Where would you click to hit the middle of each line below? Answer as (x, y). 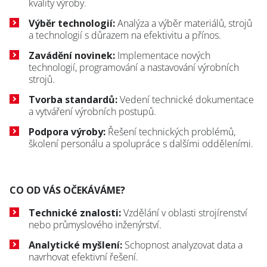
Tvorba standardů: (73, 100)
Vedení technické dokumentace (186, 100)
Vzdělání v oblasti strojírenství (184, 213)
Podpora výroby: (67, 132)
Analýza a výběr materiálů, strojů (184, 23)
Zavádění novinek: (72, 55)
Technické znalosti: (75, 213)
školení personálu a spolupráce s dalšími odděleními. (141, 144)
